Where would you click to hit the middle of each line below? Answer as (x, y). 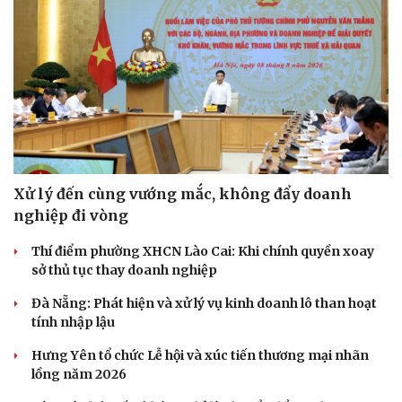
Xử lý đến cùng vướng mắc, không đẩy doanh (183, 194)
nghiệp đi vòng (71, 216)
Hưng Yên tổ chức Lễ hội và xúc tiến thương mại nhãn (200, 356)
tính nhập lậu (73, 323)
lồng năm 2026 (79, 375)
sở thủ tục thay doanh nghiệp (124, 271)
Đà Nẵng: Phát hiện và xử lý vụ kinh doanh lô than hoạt (204, 304)
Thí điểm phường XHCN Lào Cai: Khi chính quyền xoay (203, 252)
